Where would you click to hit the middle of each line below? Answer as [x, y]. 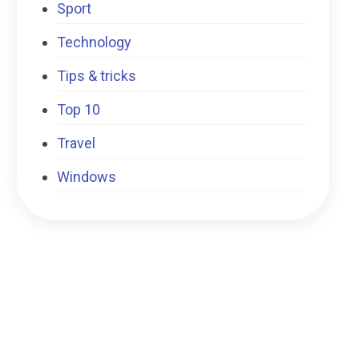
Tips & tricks [97, 76]
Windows [87, 177]
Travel [77, 143]
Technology [95, 42]
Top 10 [79, 109]
